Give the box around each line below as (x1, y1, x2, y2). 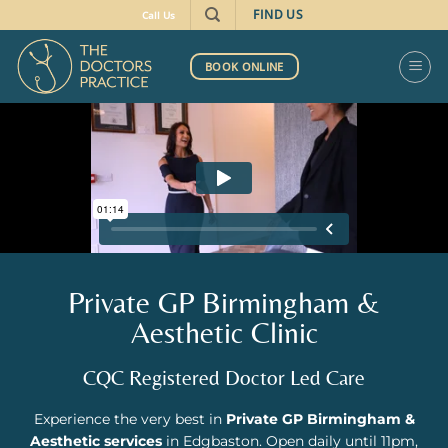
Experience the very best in (33, 410, 226, 428)
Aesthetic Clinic (130, 315, 318, 350)
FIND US (253, 7, 303, 23)
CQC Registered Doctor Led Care (83, 366, 365, 390)
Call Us (142, 8, 176, 22)
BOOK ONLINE (205, 58, 284, 74)
